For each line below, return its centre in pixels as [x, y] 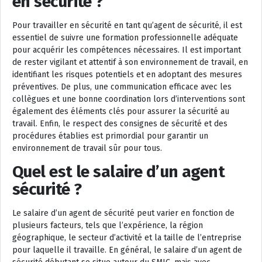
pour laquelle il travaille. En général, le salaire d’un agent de [127, 250]
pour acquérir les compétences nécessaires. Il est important [127, 50]
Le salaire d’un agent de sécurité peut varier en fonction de [123, 213]
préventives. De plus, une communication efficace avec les [122, 87]
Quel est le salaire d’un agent [119, 171]
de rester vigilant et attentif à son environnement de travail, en [130, 62]
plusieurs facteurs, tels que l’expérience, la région [108, 225]
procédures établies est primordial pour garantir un [110, 136]
